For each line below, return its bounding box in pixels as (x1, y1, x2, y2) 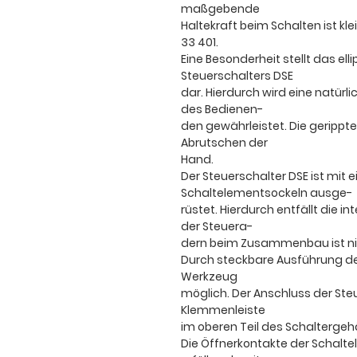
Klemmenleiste (181, 302, 265, 319)
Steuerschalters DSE (181, 68, 293, 84)
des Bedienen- (181, 101, 263, 118)
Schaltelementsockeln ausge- (181, 185, 352, 202)
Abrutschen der (181, 135, 268, 151)
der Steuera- (181, 218, 253, 235)
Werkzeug (181, 269, 237, 285)
